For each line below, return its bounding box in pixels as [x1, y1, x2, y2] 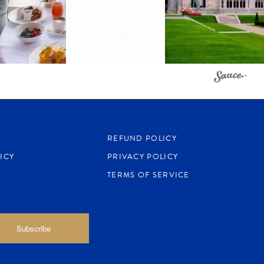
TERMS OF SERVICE [107, 169, 190, 181]
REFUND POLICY [107, 133, 177, 144]
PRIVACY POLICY [107, 151, 179, 163]
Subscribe [16, 223, 51, 235]
